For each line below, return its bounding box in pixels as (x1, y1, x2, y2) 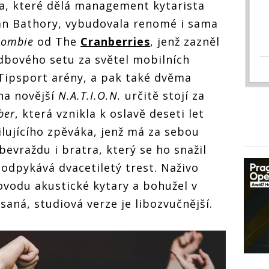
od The (34, 34, 80, 49)
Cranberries (80, 34, 150, 49)
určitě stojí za (121, 88, 205, 103)
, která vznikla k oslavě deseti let (15, 106, 204, 121)
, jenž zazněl (150, 34, 220, 49)
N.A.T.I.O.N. (58, 88, 121, 103)
